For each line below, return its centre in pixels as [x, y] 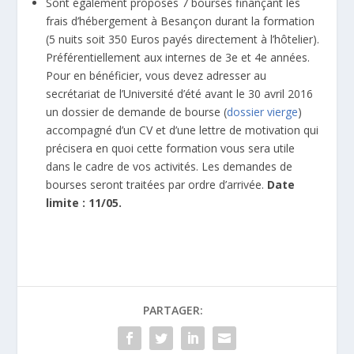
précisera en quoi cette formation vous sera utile [171, 148]
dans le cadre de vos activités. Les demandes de [169, 166]
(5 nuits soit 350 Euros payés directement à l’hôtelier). [183, 39]
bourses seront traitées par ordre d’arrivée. [157, 184]
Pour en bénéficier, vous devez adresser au [156, 75]
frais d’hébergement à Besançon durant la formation [181, 21]
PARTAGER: [173, 310]
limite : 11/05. [84, 202]
